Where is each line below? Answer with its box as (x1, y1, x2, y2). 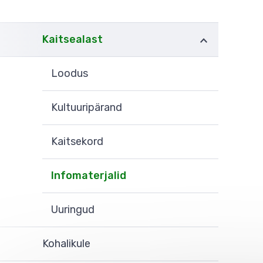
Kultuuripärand (51, 101, 122, 114)
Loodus (51, 67, 88, 80)
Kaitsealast (42, 33, 103, 46)
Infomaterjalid (51, 169, 126, 182)
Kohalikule (42, 237, 90, 250)
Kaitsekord (51, 135, 103, 148)
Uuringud (51, 203, 95, 216)
